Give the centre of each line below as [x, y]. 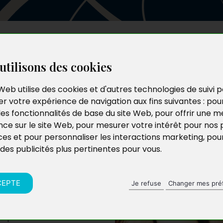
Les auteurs [67, 49]
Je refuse [146, 183]
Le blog [160, 49]
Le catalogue [118, 49]
